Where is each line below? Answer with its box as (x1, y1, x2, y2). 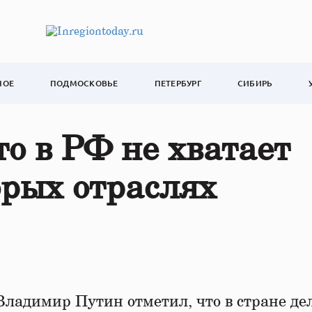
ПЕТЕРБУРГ (154, 77, 201, 89)
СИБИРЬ (237, 77, 273, 89)
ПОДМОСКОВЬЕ (50, 77, 118, 89)
